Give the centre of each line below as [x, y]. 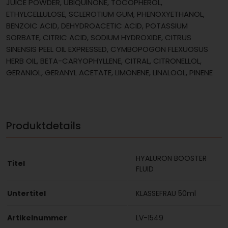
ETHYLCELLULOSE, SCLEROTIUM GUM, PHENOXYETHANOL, [105, 14]
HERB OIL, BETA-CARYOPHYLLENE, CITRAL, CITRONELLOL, [104, 61]
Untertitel [26, 194]
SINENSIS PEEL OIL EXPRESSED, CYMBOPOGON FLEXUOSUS [107, 49]
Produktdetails [44, 125]
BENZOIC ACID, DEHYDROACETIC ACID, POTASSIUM [97, 25]
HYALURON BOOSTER [171, 159]
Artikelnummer [37, 218]
